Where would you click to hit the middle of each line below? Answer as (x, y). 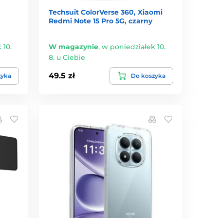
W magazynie (74, 46)
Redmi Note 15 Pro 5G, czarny (101, 21)
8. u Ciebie (67, 57)
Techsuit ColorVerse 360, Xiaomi (106, 12)
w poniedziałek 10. (134, 46)
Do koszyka (148, 75)
